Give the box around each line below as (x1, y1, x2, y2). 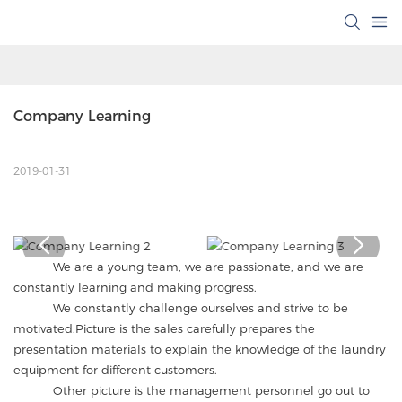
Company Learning (13, 108, 151, 126)
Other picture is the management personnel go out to (13, 382, 370, 398)
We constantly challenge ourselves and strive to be (13, 300, 348, 315)
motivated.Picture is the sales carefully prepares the (13, 320, 315, 336)
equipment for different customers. (13, 362, 217, 377)
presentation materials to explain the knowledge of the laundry (13, 341, 386, 356)
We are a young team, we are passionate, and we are (13, 258, 363, 274)
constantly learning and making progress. (13, 279, 257, 294)
